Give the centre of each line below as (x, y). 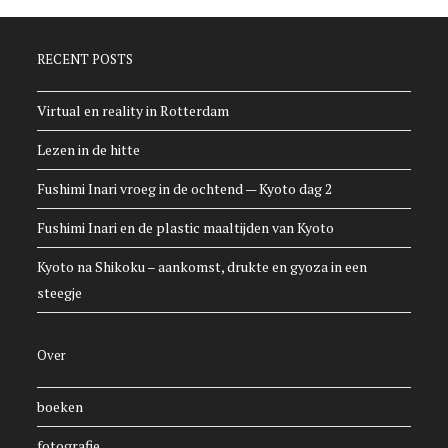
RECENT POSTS (85, 59)
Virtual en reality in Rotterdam (133, 111)
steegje (60, 293)
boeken (60, 407)
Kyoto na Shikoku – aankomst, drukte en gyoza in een (202, 267)
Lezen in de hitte (89, 150)
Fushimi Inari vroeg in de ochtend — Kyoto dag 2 (185, 189)
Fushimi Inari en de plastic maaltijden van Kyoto (186, 228)
